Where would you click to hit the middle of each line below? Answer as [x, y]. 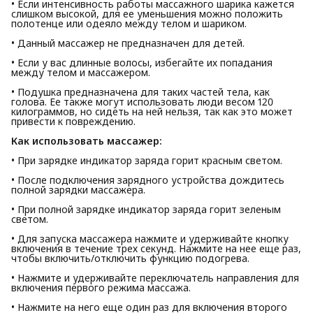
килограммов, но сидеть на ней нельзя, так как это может [152, 111]
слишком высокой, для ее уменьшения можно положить [147, 14]
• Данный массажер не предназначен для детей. [128, 43]
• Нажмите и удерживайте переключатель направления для [155, 278]
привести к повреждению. [73, 121]
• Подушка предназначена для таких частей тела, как [140, 92]
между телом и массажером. [81, 72]
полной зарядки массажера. [78, 190]
